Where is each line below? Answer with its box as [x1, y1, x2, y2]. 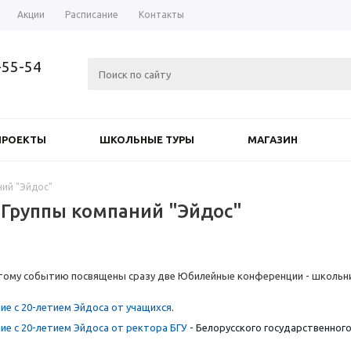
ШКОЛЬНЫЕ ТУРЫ [100, 134, 194, 145]
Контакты [139, 9, 184, 20]
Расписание [65, 9, 118, 20]
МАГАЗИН [248, 134, 298, 145]
